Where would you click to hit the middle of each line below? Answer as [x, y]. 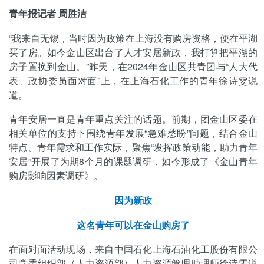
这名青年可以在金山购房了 [133, 225]
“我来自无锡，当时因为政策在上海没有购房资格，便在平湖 [133, 38]
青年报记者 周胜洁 [48, 13]
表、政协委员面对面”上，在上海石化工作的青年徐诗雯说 [133, 80]
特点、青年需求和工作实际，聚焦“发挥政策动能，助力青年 [133, 147]
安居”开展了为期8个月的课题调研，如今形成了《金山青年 [133, 161]
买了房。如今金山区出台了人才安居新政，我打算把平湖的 [133, 52]
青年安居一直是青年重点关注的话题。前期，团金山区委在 [133, 119]
